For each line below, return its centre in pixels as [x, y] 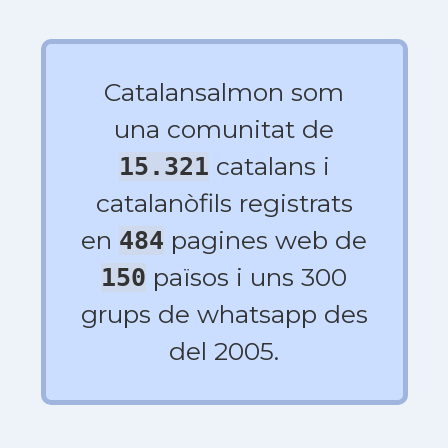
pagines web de [265, 240]
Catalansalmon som [224, 92]
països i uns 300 [246, 277]
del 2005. [224, 351]
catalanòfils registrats [224, 203]
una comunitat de [224, 129]
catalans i [269, 166]
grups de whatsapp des [224, 314]
